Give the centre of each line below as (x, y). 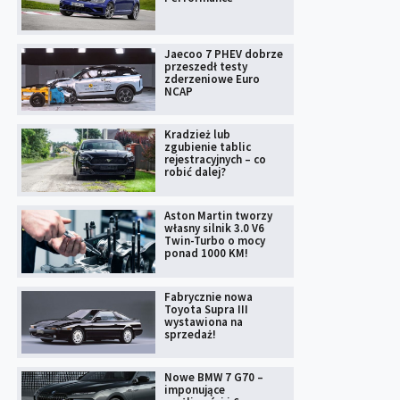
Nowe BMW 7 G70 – (214, 378)
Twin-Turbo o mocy (215, 241)
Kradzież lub (197, 135)
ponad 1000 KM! (206, 254)
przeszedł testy (206, 66)
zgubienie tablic (208, 147)
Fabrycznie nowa (208, 296)
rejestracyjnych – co (215, 160)
